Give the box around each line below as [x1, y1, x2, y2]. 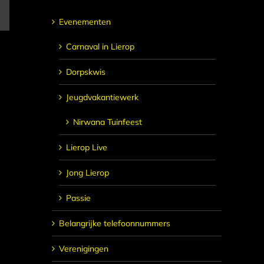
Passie [66, 192, 91, 203]
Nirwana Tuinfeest [73, 116, 142, 127]
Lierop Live [66, 141, 107, 153]
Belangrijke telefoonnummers [59, 217, 170, 229]
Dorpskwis [66, 66, 105, 77]
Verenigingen [59, 243, 108, 254]
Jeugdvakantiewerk [66, 91, 138, 103]
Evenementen [59, 16, 111, 27]
